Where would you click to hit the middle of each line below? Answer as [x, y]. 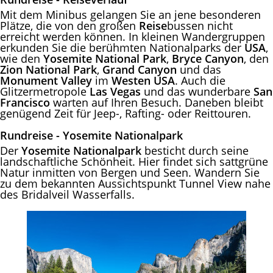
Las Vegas [115, 91]
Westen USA [143, 80]
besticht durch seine [195, 150]
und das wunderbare [197, 91]
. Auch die [200, 80]
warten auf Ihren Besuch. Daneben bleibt [157, 102]
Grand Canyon [141, 69]
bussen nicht [200, 25]
